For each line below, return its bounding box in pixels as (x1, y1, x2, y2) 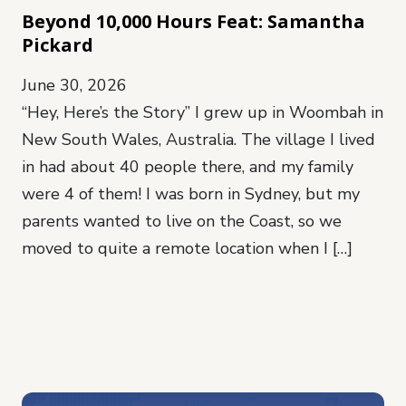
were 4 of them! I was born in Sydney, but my (22, 182, 360, 205)
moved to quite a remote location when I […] (22, 237, 353, 259)
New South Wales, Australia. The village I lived (22, 128, 375, 150)
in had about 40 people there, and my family (22, 155, 353, 178)
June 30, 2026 (22, 73, 127, 96)
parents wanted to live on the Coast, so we (22, 209, 342, 232)
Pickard (22, 32, 93, 57)
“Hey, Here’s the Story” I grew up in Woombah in (22, 101, 383, 123)
